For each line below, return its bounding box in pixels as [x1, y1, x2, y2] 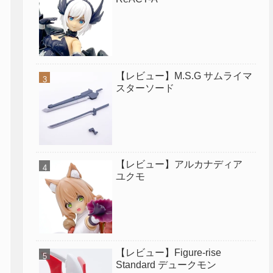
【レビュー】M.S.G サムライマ [116, 70, 253, 81]
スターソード [116, 82, 175, 93]
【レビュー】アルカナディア [116, 158, 243, 169]
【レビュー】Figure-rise [116, 247, 222, 258]
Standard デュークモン [116, 260, 217, 271]
